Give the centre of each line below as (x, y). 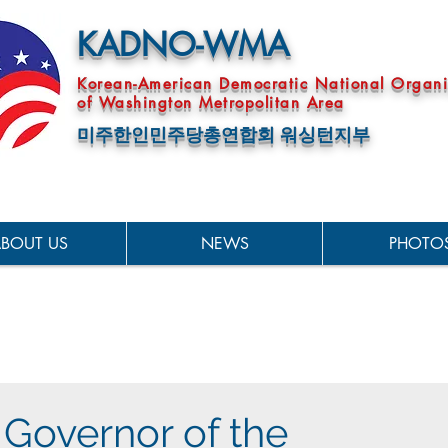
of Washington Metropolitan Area (211, 102)
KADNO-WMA (183, 44)
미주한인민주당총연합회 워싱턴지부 (223, 135)
